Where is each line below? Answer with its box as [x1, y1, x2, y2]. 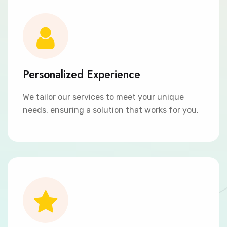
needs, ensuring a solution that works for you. [23, 105, 199, 115]
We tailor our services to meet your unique [23, 92, 184, 102]
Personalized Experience [23, 67, 140, 82]
